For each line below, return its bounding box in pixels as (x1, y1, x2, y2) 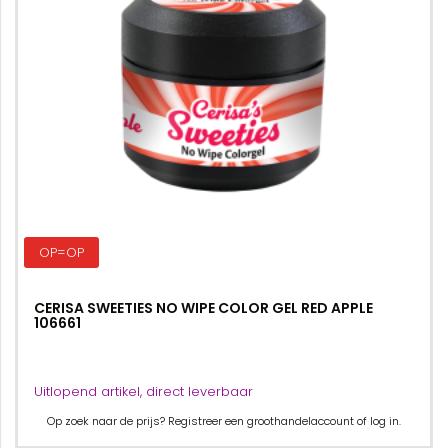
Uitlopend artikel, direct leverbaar (34, 382, 253, 401)
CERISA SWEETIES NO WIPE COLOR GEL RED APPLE (34, 298, 373, 318)
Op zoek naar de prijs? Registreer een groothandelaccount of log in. (47, 413, 401, 429)
